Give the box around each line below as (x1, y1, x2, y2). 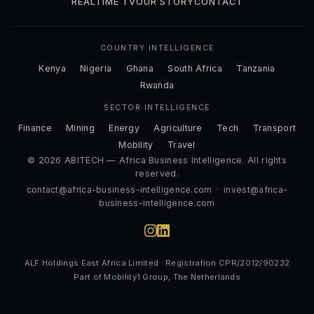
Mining (66, 122, 95, 133)
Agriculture (153, 122, 203, 133)
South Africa (168, 62, 222, 74)
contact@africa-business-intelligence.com (26, 184, 212, 195)
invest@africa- (224, 184, 288, 195)
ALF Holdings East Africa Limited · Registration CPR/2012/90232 (24, 257, 290, 268)
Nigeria (80, 62, 112, 74)
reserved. (135, 168, 179, 179)
